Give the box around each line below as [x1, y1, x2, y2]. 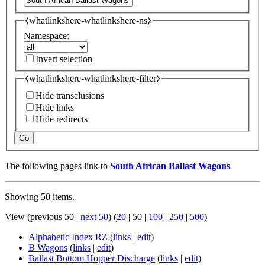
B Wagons [28, 242, 67, 253]
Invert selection [35, 54, 92, 64]
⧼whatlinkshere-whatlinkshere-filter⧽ [25, 73, 160, 84]
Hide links [35, 102, 74, 112]
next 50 [80, 211, 108, 222]
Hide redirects [35, 114, 88, 124]
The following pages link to [5, 160, 110, 171]
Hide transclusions [35, 90, 104, 101]
